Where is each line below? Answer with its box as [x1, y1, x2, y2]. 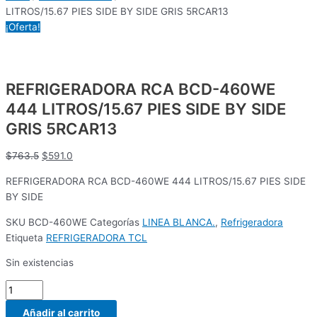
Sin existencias [6, 257, 74, 269]
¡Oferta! [6, 21, 40, 33]
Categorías [90, 216, 139, 228]
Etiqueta [6, 231, 43, 243]
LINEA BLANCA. [142, 216, 215, 228]
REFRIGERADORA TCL [46, 231, 147, 243]
